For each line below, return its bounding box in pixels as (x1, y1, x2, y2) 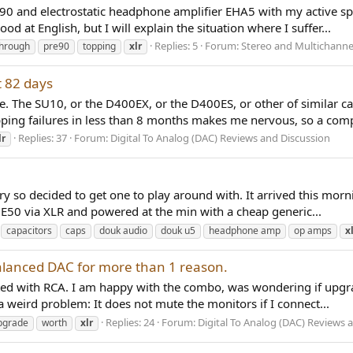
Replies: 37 (18, 131, 67, 146)
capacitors (6, 224, 52, 238)
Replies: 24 (106, 314, 154, 329)
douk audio (99, 224, 147, 238)
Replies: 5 (154, 39, 198, 54)
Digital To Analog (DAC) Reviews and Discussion (110, 131, 330, 146)
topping (83, 39, 116, 54)
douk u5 (161, 224, 195, 238)
